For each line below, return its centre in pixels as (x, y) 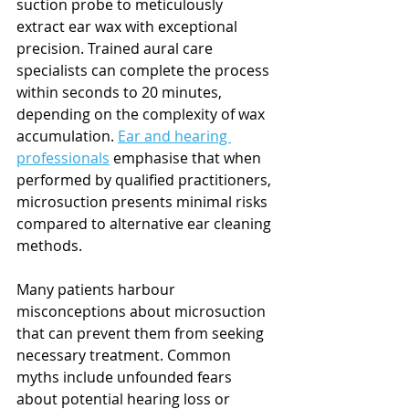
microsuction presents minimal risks (144, 201)
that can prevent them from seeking (142, 333)
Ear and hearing (174, 136)
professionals (63, 157)
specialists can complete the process (145, 70)
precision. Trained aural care (116, 48)
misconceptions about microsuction (143, 311)
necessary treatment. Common (126, 355)
